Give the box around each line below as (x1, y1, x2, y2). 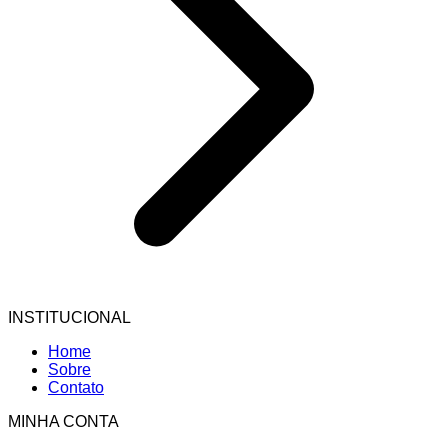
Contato (48, 379, 104, 397)
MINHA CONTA (8, 413, 119, 431)
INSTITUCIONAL (8, 309, 131, 327)
